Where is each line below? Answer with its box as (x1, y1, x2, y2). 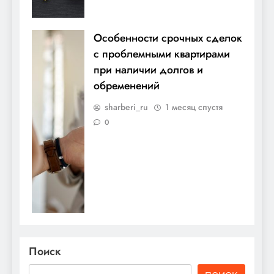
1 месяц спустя (165, 101, 223, 114)
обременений (94, 78, 160, 94)
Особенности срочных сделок (94, 30, 242, 46)
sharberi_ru (105, 101, 148, 114)
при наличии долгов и (94, 62, 203, 78)
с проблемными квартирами (94, 46, 230, 62)
